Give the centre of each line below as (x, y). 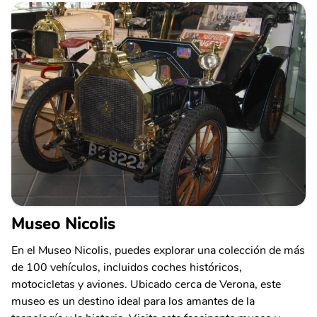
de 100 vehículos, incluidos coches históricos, (127, 268)
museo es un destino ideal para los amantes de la (133, 302)
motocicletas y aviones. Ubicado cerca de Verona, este (146, 285)
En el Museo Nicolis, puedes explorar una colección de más (158, 251)
